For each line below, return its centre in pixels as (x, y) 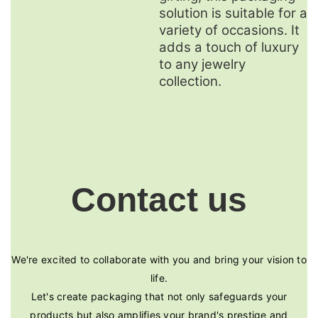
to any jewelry (202, 65)
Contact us (159, 200)
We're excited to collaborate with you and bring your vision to (159, 260)
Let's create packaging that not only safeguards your (159, 297)
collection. (190, 82)
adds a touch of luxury (229, 48)
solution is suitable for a (233, 13)
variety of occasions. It (229, 31)
